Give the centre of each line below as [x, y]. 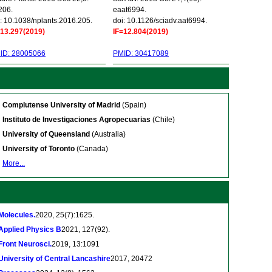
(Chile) [163, 120]
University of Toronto [39, 149]
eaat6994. [130, 10]
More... [14, 163]
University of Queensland [46, 134]
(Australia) [108, 134]
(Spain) [133, 105]
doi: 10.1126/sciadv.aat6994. [160, 21]
